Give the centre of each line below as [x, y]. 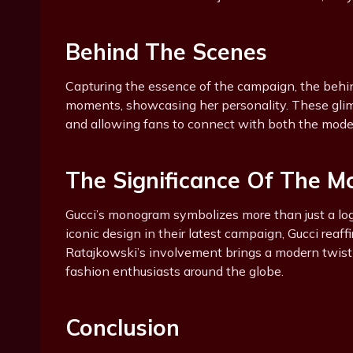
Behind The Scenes [166, 52]
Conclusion [123, 328]
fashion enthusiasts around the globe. [175, 271]
